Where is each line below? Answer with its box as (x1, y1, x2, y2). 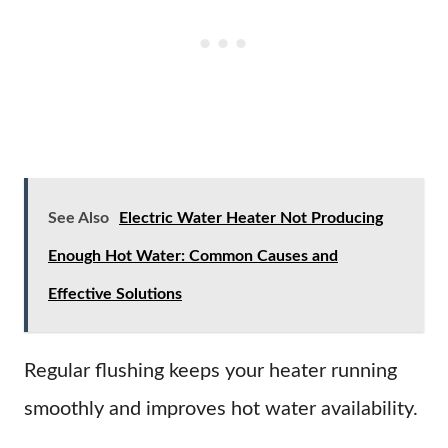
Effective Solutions (48, 286, 182, 302)
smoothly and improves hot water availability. (24, 399, 418, 419)
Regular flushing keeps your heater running (24, 361, 397, 381)
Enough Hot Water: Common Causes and (48, 248, 338, 264)
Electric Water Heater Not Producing (119, 210, 383, 226)
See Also (48, 210, 109, 226)
